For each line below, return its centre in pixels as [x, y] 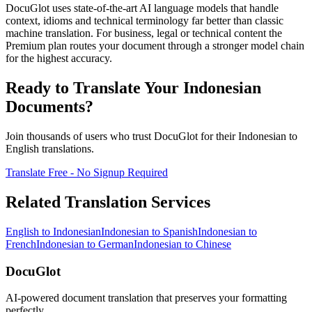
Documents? [49, 107]
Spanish [180, 231]
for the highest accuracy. [59, 58]
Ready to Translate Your [94, 88]
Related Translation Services [108, 202]
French [21, 244]
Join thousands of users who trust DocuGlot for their [122, 136]
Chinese [213, 244]
